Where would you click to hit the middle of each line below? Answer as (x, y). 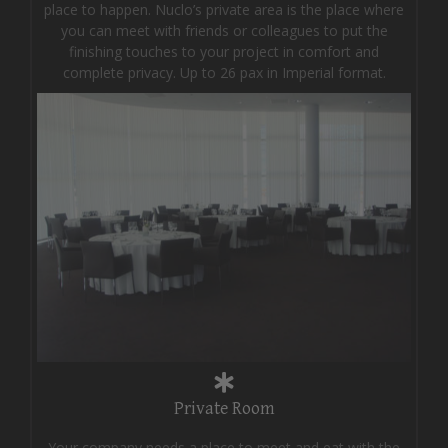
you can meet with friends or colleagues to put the (224, 30)
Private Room (224, 409)
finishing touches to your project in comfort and (224, 51)
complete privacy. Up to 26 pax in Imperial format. (224, 72)
